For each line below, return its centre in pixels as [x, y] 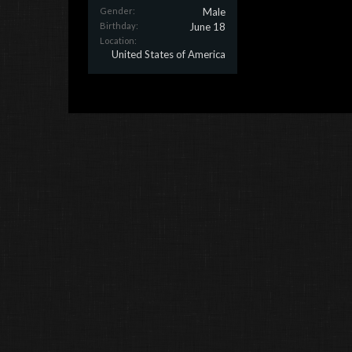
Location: [118, 40]
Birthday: [119, 26]
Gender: [117, 11]
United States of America [169, 54]
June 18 [207, 27]
